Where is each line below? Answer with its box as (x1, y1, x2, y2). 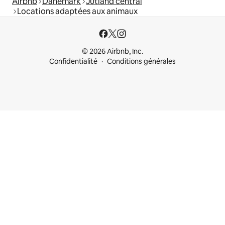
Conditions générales (107, 57, 176, 66)
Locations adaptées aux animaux (17, 6, 138, 17)
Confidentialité (49, 57, 97, 66)
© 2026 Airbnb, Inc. (82, 47, 143, 56)
